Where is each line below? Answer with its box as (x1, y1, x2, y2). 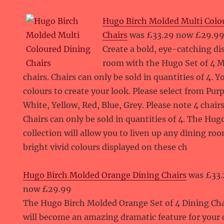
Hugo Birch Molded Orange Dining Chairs (23, 170, 187, 180)
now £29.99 (23, 184, 72, 194)
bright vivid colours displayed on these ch (23, 142, 188, 152)
